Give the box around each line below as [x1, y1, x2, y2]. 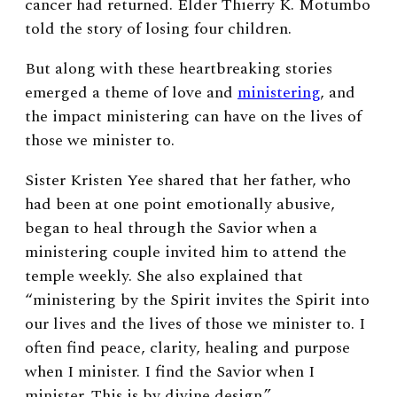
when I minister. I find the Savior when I [25, 359, 315, 384]
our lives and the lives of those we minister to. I [25, 311, 365, 336]
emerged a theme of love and [25, 80, 237, 105]
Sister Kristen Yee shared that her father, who [25, 167, 351, 192]
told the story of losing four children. [25, 16, 296, 41]
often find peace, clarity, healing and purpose [25, 335, 350, 360]
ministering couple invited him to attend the [25, 239, 346, 264]
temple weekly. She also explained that [25, 263, 303, 288]
